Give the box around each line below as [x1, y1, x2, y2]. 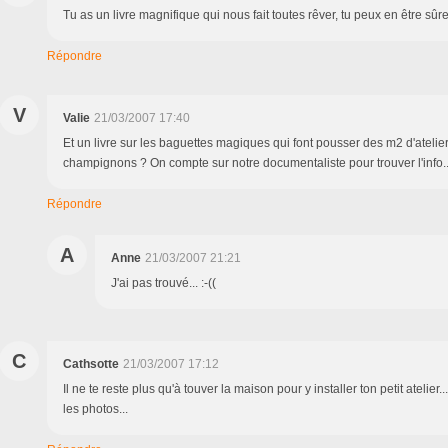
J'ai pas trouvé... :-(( [111, 275, 216, 290]
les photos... [63, 401, 128, 416]
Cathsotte [63, 356, 119, 371]
